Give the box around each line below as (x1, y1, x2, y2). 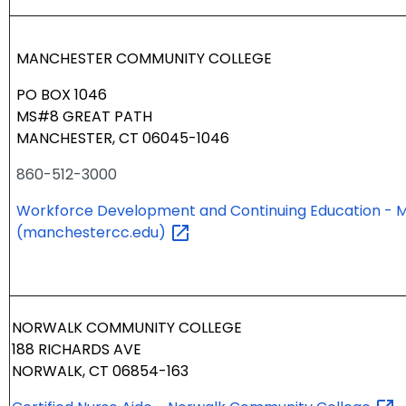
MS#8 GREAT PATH (16, 106, 152, 128)
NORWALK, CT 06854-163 (12, 361, 188, 382)
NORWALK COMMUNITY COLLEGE (12, 317, 242, 339)
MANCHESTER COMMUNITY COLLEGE (16, 48, 272, 70)
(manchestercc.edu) (16, 222, 169, 244)
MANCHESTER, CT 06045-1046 (16, 128, 229, 150)
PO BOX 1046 (16, 84, 107, 106)
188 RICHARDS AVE (12, 339, 141, 361)
